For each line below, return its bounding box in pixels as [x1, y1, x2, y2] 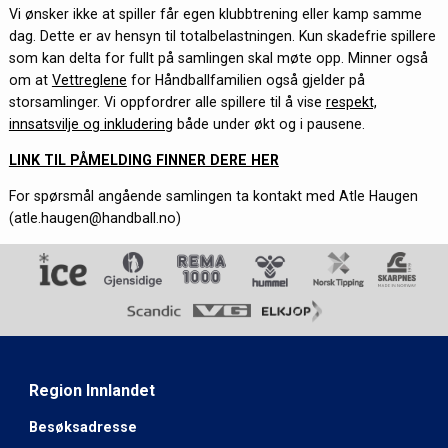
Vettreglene [51, 71, 127, 88]
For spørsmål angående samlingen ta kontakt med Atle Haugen [8, 188, 418, 205]
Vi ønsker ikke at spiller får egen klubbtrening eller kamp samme [8, 5, 422, 22]
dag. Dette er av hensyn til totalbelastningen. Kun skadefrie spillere [8, 27, 436, 44]
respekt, [325, 93, 377, 110]
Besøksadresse [28, 419, 137, 436]
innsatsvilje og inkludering [8, 115, 173, 132]
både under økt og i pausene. [172, 115, 365, 132]
